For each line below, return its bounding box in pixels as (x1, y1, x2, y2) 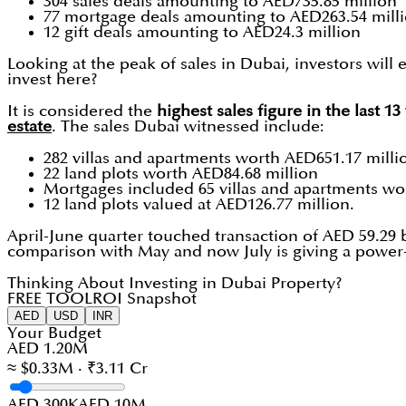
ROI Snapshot (92, 291, 197, 307)
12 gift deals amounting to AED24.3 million (43, 24, 361, 41)
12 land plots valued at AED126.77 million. (43, 197, 354, 213)
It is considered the (7, 103, 157, 120)
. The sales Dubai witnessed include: (52, 119, 324, 135)
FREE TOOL (7, 291, 92, 307)
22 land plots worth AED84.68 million (43, 166, 318, 182)
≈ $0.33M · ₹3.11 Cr (7, 361, 148, 377)
